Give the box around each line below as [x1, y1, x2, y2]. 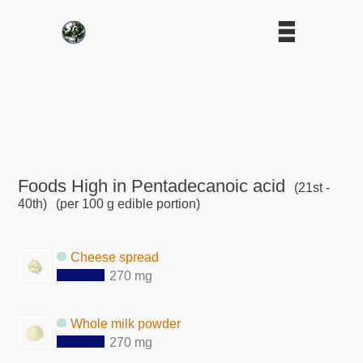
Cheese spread [70, 250, 160, 264]
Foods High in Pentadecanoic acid [18, 175, 286, 196]
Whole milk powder [70, 316, 181, 331]
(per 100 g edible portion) [52, 196, 200, 211]
